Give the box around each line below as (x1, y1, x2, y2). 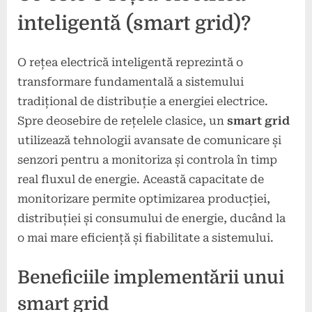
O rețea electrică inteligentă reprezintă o (17, 56, 243, 70)
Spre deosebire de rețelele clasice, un (17, 114, 227, 128)
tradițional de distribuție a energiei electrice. (17, 95, 268, 109)
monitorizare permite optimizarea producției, (17, 192, 270, 206)
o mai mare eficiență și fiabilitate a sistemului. (17, 231, 274, 245)
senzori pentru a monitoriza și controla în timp (17, 153, 277, 167)
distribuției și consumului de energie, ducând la (17, 212, 286, 226)
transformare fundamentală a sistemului (17, 75, 244, 89)
